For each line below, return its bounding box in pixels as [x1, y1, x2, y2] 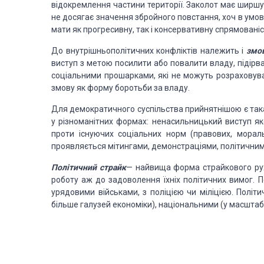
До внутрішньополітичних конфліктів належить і [51, 46, 246, 55]
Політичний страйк [51, 163, 126, 172]
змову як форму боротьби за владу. [51, 83, 190, 93]
